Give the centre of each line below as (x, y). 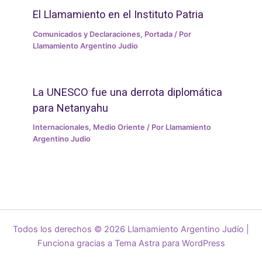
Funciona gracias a (76, 243)
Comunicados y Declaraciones (87, 35)
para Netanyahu (71, 108)
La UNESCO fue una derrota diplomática (128, 92)
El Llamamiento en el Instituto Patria (118, 15)
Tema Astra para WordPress (170, 243)
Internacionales (61, 127)
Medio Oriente (119, 127)
